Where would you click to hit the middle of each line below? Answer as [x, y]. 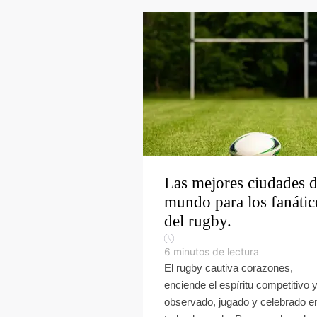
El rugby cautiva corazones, [229, 268]
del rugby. [198, 221]
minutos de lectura [216, 252]
